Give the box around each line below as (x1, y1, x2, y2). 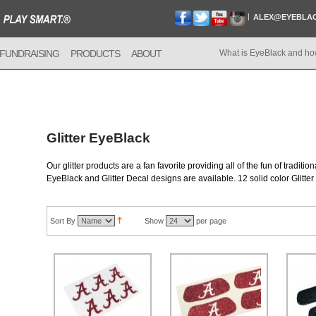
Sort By (49, 217, 75, 225)
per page (193, 217, 226, 225)
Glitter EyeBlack (46, 130, 150, 145)
